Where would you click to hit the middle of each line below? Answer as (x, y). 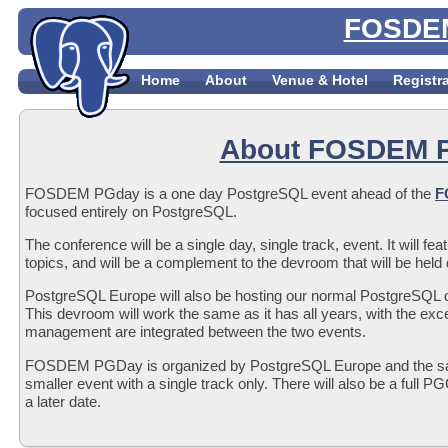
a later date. (63, 401)
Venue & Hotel (320, 80)
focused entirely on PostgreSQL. (131, 211)
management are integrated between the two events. (195, 332)
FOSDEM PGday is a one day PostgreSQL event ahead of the (230, 193)
